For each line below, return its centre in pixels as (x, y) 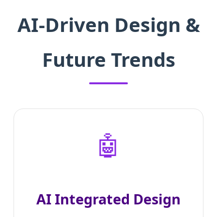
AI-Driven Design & (108, 25)
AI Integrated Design (108, 199)
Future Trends (108, 60)
